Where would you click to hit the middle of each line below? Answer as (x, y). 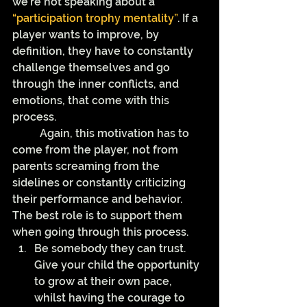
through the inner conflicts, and (97, 84)
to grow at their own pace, (105, 282)
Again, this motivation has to (26, 134)
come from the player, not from (97, 150)
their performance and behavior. (99, 199)
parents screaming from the (87, 167)
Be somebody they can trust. (111, 249)
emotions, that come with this (92, 101)
